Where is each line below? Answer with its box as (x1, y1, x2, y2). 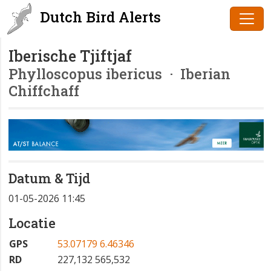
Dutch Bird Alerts (36, 7, 161, 27)
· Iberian (162, 64, 230, 83)
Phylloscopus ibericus (8, 64, 162, 83)
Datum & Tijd (8, 169, 90, 188)
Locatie (8, 214, 56, 232)
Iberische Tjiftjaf (8, 46, 132, 66)
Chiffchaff (8, 81, 79, 100)
